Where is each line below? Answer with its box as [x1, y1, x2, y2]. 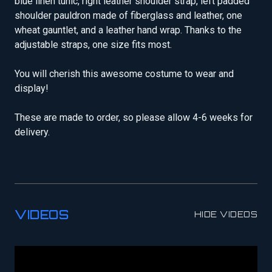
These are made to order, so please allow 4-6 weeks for [15, 112, 253, 124]
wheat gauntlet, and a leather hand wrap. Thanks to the [15, 24, 242, 36]
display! [15, 83, 49, 95]
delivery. [15, 126, 50, 138]
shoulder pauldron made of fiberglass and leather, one [15, 10, 242, 22]
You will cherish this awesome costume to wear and [15, 68, 234, 80]
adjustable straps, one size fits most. [15, 39, 172, 51]
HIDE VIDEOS [194, 209, 257, 220]
